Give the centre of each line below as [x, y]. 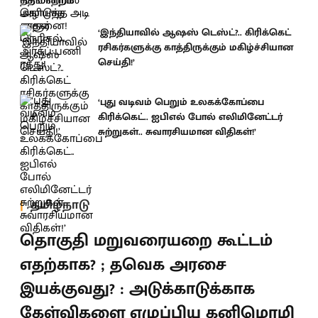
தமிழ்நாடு [60, 205]
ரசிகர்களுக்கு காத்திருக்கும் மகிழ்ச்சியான [196, 47]
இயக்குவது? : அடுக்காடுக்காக [137, 289]
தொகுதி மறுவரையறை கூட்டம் [146, 241]
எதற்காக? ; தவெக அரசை [123, 265]
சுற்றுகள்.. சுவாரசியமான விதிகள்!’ [177, 131]
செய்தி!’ [116, 62]
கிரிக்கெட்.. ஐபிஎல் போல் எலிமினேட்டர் [190, 116]
